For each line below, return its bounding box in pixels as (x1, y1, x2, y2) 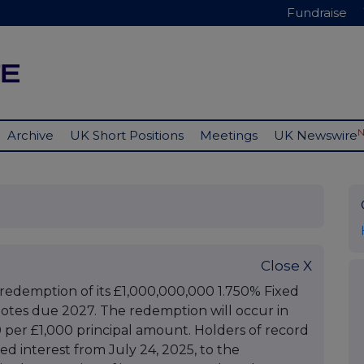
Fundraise (287, 5, 347, 20)
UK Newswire (274, 128, 357, 144)
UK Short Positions (70, 128, 184, 144)
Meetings (200, 128, 258, 144)
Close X (261, 258, 312, 275)
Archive (7, 128, 54, 144)
